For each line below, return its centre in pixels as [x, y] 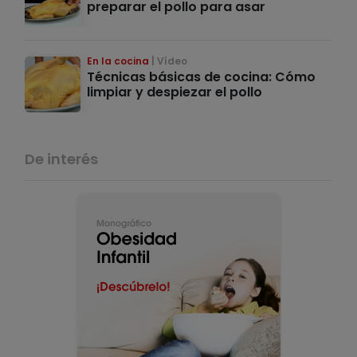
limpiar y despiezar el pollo [175, 92]
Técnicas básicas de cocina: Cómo [201, 77]
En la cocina [118, 61]
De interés [61, 159]
